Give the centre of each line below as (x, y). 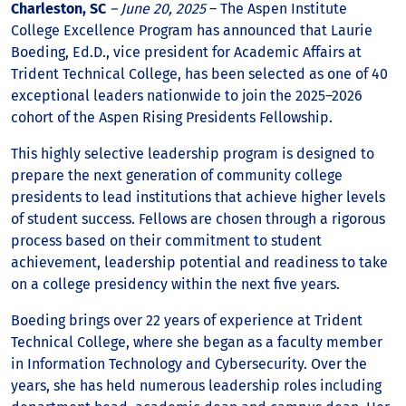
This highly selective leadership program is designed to (193, 154)
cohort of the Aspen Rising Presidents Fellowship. (172, 117)
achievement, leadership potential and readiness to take (199, 262)
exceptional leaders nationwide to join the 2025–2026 (187, 96)
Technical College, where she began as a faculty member (197, 342)
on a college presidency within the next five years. (175, 284)
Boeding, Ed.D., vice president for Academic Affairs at (186, 52)
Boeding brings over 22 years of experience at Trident (187, 320)
